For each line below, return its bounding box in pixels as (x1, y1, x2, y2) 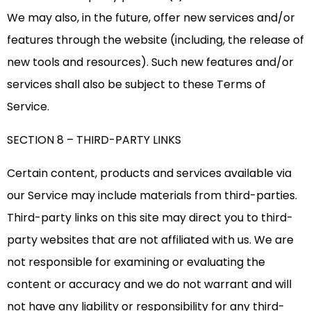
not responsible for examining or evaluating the (7, 254, 265, 271)
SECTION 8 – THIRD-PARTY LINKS (7, 132, 181, 149)
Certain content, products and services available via (7, 165, 292, 182)
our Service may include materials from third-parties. (7, 187, 297, 204)
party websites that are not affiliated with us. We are (7, 232, 294, 249)
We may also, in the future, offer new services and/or (7, 10, 295, 26)
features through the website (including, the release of (7, 32, 304, 49)
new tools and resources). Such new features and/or (7, 54, 294, 71)
